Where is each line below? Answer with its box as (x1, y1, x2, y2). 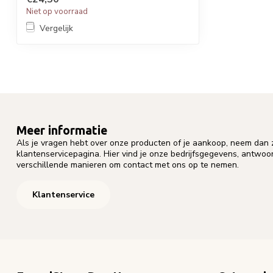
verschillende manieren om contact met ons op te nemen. (16, 158, 239, 171)
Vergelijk (40, 22, 73, 34)
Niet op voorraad (26, 5, 88, 17)
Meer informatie (16, 123, 107, 137)
